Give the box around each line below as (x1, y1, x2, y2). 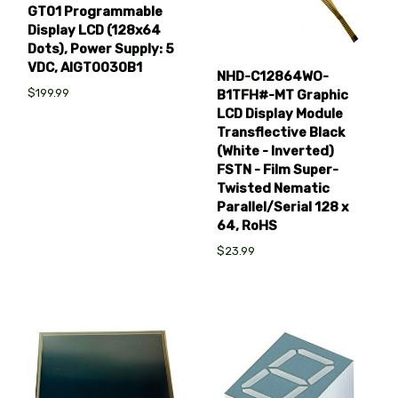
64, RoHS (217, 217, 278, 234)
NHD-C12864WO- (217, 68, 330, 84)
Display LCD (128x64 (28, 22, 161, 39)
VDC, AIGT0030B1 (28, 60, 142, 76)
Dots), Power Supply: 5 (28, 41, 174, 58)
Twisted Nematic (217, 179, 330, 196)
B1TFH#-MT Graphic (217, 86, 349, 103)
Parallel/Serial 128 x (217, 198, 349, 215)
